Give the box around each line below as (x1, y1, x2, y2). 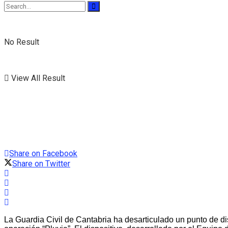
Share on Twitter (12, 159, 70, 169)
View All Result (9, 73, 65, 83)
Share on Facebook (9, 149, 77, 159)
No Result (4, 37, 39, 47)
